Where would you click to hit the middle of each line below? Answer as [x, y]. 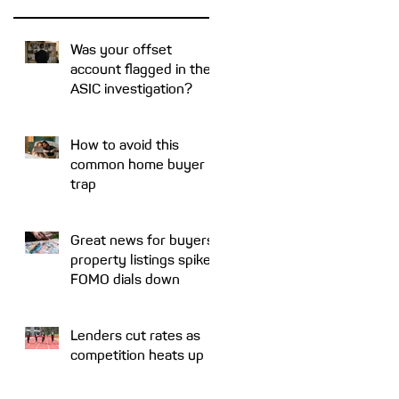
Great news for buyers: [144, 240]
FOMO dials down [125, 279]
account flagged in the [141, 69]
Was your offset [121, 49]
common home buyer [138, 164]
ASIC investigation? [131, 89]
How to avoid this [125, 145]
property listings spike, [142, 260]
